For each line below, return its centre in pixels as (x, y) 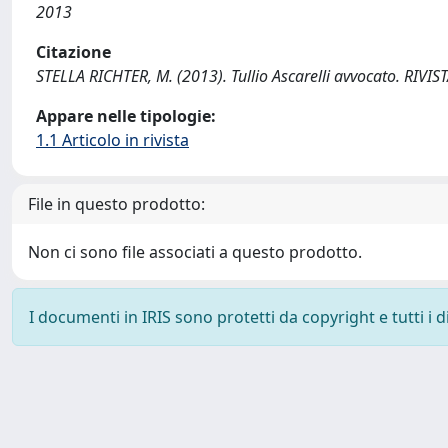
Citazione (73, 52)
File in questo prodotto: (116, 204)
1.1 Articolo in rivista (112, 140)
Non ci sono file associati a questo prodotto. (195, 252)
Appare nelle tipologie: (126, 116)
